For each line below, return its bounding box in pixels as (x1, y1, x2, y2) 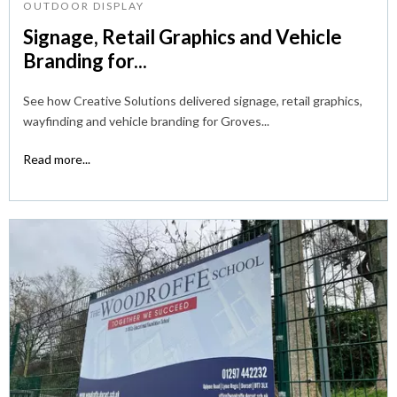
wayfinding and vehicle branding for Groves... (23, 113, 269, 128)
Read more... (23, 151, 90, 167)
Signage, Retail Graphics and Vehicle (23, 24, 342, 49)
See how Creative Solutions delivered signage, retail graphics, (23, 92, 362, 108)
